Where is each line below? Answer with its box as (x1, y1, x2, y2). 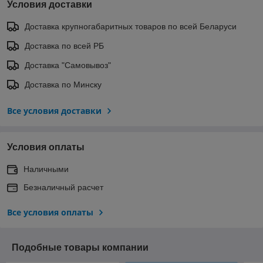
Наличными (23, 164, 69, 174)
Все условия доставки (7, 104, 102, 116)
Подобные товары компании (12, 242, 149, 252)
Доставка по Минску (25, 79, 102, 89)
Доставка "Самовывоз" (25, 60, 111, 70)
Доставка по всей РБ (25, 41, 104, 50)
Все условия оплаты (7, 206, 93, 218)
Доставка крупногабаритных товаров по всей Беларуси (25, 21, 237, 31)
